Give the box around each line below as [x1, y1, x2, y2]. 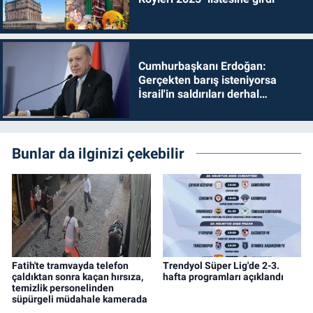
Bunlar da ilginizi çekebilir [12, 145, 184, 162]
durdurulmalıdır [138, 101, 216, 115]
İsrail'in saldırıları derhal [138, 87, 259, 101]
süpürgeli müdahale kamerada [12, 293, 147, 305]
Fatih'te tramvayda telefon [12, 260, 129, 272]
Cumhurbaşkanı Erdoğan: [138, 59, 266, 73]
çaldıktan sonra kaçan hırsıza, [12, 271, 143, 283]
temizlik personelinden [12, 282, 114, 294]
